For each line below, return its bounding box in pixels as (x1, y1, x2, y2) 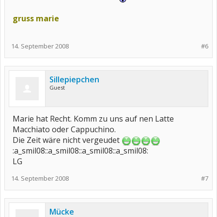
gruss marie (13, 13, 59, 24)
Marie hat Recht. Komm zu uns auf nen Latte (13, 113, 174, 124)
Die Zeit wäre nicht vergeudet (13, 135, 122, 145)
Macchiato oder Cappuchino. (13, 124, 116, 135)
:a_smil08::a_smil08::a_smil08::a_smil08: (13, 145, 148, 156)
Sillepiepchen (49, 74, 99, 85)
